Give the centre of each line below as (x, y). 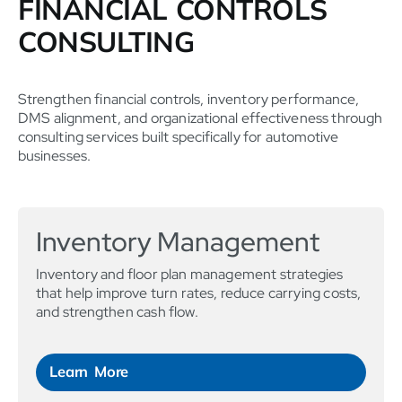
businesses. (54, 156)
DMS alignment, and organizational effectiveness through (201, 118)
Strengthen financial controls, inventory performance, (189, 100)
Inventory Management (178, 241)
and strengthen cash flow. (117, 311)
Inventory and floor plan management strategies (190, 274)
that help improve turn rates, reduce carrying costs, (198, 293)
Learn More (89, 371)
